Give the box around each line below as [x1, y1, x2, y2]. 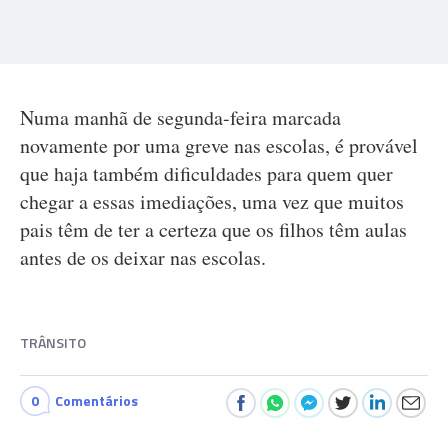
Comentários [55, 390, 138, 411]
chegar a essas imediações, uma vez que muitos [20, 188, 404, 215]
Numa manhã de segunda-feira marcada [20, 104, 341, 131]
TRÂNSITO [20, 332, 86, 353]
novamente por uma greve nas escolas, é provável [20, 132, 418, 159]
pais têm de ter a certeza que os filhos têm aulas [20, 216, 407, 243]
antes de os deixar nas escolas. [20, 244, 266, 271]
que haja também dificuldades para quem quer [20, 160, 393, 187]
